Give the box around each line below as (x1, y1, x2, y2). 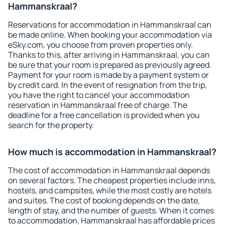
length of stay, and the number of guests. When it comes (8, 205, 214, 216)
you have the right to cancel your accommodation (8, 89, 190, 100)
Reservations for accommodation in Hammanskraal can (8, 19, 211, 30)
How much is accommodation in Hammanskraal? (8, 146, 216, 158)
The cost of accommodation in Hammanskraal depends (8, 165, 210, 176)
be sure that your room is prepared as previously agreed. (8, 59, 211, 70)
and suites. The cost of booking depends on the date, (8, 195, 200, 206)
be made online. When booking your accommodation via (8, 29, 212, 40)
